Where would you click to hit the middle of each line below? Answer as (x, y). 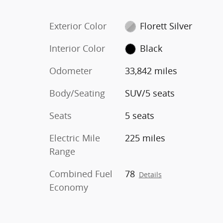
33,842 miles (151, 70)
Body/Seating (77, 93)
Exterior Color (78, 26)
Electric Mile (75, 138)
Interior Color (77, 48)
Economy (69, 187)
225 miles (145, 138)
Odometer (71, 70)
